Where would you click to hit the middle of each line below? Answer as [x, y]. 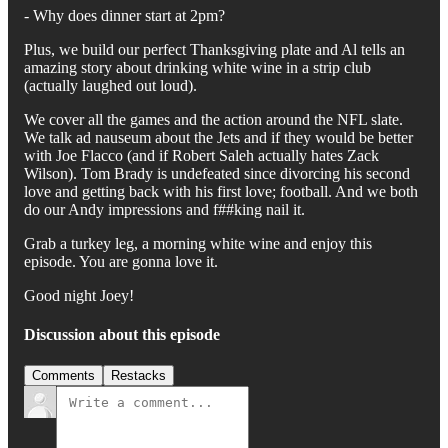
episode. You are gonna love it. [121, 261]
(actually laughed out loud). [110, 85]
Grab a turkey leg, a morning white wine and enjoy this [198, 243]
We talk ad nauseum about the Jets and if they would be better [218, 137]
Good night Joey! [83, 295]
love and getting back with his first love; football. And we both [221, 191]
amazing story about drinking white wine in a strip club [197, 67]
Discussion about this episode [122, 335]
